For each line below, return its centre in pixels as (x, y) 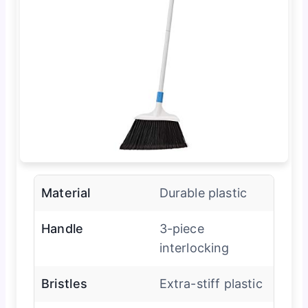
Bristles (64, 283)
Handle (62, 228)
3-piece (181, 228)
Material (66, 192)
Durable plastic (203, 192)
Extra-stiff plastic (211, 283)
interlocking (194, 247)
